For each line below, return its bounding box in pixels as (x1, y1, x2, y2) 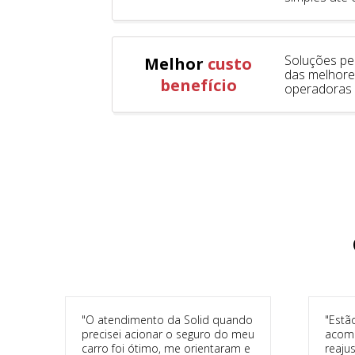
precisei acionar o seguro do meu (82, 326, 254, 342)
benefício (159, 74, 237, 96)
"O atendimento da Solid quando (82, 311, 253, 327)
